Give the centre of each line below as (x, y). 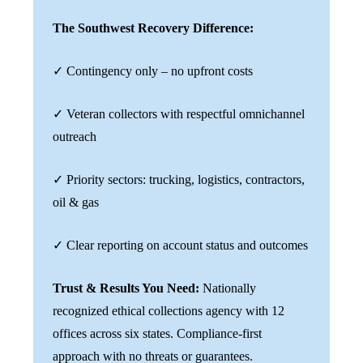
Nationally (229, 288)
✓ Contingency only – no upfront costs (154, 70)
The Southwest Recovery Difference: (153, 28)
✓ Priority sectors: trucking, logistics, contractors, (179, 179)
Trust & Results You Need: (128, 288)
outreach (76, 136)
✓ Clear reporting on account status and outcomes (180, 245)
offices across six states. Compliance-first (157, 333)
